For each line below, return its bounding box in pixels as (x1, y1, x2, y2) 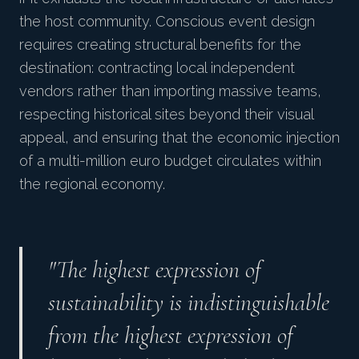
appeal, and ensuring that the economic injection (19, 129, 340, 147)
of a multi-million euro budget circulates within (19, 152, 321, 170)
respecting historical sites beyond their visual (19, 106, 313, 123)
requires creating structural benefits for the (19, 36, 301, 54)
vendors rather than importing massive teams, (19, 83, 321, 100)
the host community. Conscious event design (19, 13, 315, 30)
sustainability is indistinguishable (48, 288, 329, 318)
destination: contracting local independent (19, 59, 295, 77)
